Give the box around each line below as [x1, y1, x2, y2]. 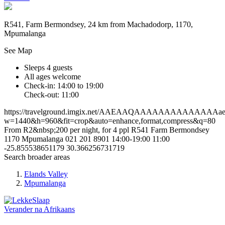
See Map [4, 46, 32, 55]
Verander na [4, 205, 42, 214]
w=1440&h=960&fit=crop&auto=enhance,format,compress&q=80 [4, 117, 215, 126]
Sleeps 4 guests [24, 63, 72, 72]
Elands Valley [24, 170, 68, 179]
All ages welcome [24, 72, 81, 81]
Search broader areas [4, 153, 70, 162]
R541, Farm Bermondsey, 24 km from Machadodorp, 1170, [4, 20, 193, 29]
